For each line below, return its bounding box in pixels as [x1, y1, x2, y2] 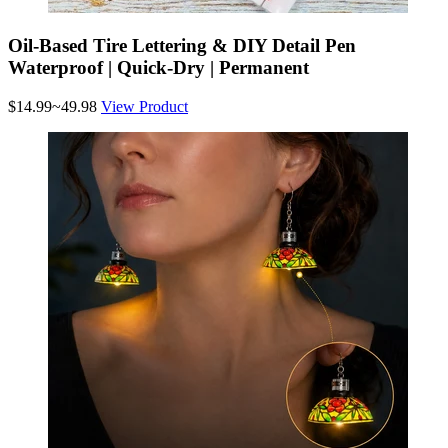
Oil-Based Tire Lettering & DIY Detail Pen [8, 35, 356, 57]
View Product [101, 98, 188, 116]
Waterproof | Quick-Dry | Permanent [8, 57, 309, 79]
